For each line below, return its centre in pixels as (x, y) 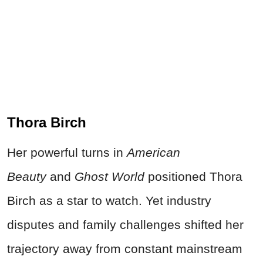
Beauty (28, 177)
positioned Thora (193, 177)
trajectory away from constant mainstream (125, 249)
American (154, 153)
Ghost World (109, 177)
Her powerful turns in (67, 153)
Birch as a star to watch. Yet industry (109, 201)
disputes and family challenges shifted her (125, 225)
